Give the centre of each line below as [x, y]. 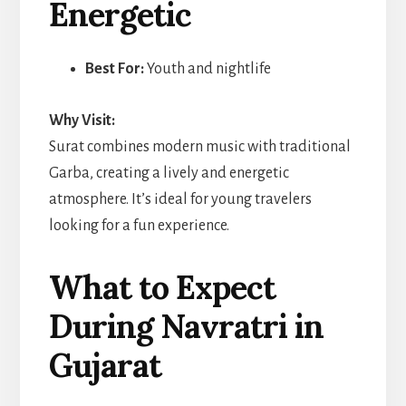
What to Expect [162, 287]
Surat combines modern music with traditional [199, 146]
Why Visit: [82, 120]
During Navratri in [186, 326]
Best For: [114, 68]
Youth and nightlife [207, 68]
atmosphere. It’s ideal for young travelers [180, 199]
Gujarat [105, 365]
